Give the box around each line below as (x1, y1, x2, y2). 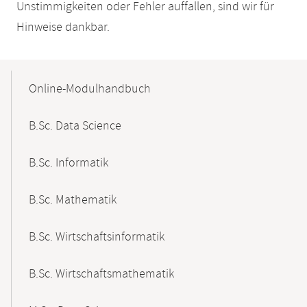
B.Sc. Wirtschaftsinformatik (29, 229, 164, 245)
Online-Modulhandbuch (29, 81, 151, 97)
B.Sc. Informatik (29, 155, 108, 171)
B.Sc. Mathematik (29, 192, 116, 208)
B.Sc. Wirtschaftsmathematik (29, 266, 174, 282)
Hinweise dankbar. (16, 19, 110, 36)
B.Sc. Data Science (29, 118, 121, 134)
